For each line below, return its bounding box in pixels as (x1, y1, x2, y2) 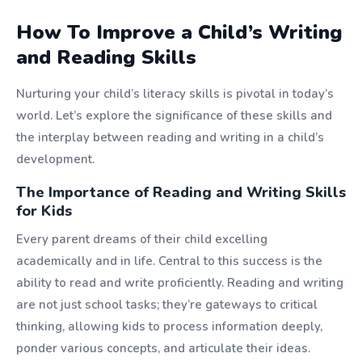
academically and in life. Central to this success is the (16, 253, 322, 269)
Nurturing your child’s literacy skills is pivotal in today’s (16, 86, 334, 102)
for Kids (16, 201, 72, 221)
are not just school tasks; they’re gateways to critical (16, 297, 318, 313)
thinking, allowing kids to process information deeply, (16, 318, 322, 335)
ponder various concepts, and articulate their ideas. (16, 340, 310, 356)
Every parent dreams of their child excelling (16, 231, 267, 247)
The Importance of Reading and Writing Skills (16, 183, 346, 202)
